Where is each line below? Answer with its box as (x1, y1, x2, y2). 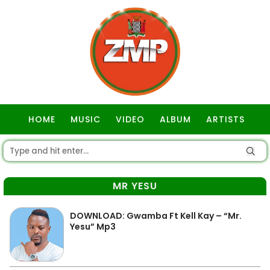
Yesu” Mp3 (70, 221, 116, 233)
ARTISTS (206, 113, 245, 125)
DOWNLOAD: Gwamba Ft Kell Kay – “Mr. (70, 210, 242, 222)
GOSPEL (119, 143, 154, 155)
